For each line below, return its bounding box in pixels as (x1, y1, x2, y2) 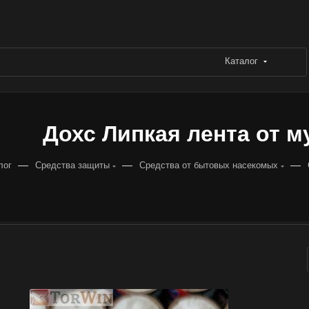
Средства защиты (34, 160, 110, 170)
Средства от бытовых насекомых (139, 160, 278, 170)
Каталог (225, 56, 258, 66)
